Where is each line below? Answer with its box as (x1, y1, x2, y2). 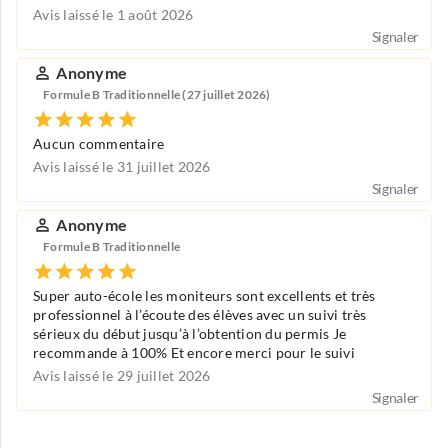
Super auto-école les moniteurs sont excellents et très (33, 288, 376, 305)
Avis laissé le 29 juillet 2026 (33, 368, 211, 385)
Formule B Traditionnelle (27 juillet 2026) (43, 87, 271, 101)
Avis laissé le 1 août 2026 (33, 7, 194, 24)
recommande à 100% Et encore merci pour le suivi (33, 345, 355, 362)
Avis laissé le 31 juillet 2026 (33, 159, 211, 176)
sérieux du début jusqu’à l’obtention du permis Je (33, 326, 347, 343)
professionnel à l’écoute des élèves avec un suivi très (33, 307, 367, 324)
